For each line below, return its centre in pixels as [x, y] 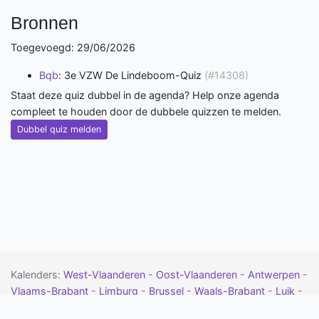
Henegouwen [89, 307]
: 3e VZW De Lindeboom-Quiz [131, 75]
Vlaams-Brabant [51, 291]
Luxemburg [158, 307]
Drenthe [215, 307]
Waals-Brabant [231, 291]
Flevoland [267, 307]
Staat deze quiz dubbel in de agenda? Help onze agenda [145, 95]
